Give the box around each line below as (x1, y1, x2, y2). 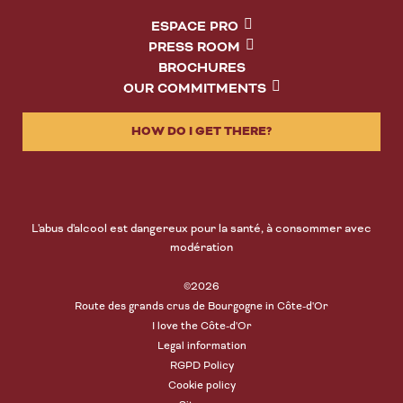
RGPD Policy (169, 358, 234, 372)
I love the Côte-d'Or (151, 318, 252, 333)
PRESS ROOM (148, 38, 240, 57)
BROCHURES (157, 58, 246, 77)
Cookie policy (167, 378, 236, 392)
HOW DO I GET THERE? (131, 123, 272, 140)
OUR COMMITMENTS (122, 79, 266, 98)
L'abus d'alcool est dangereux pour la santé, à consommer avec (31, 220, 372, 236)
